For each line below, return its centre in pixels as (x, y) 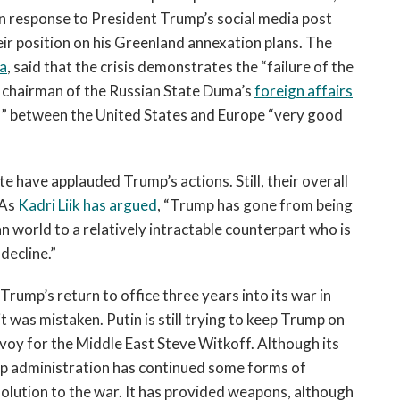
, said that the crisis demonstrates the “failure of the (180, 67)
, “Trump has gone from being (255, 205)
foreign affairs (304, 91)
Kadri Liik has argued (87, 205)
